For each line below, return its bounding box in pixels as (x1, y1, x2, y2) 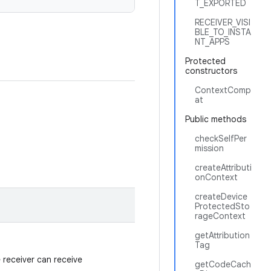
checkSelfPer (195, 133, 247, 144)
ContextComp (195, 85, 251, 96)
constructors (185, 65, 237, 76)
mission (195, 143, 224, 154)
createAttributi (195, 162, 252, 173)
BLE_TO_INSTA (195, 27, 251, 38)
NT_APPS (195, 36, 230, 47)
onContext (195, 172, 238, 183)
